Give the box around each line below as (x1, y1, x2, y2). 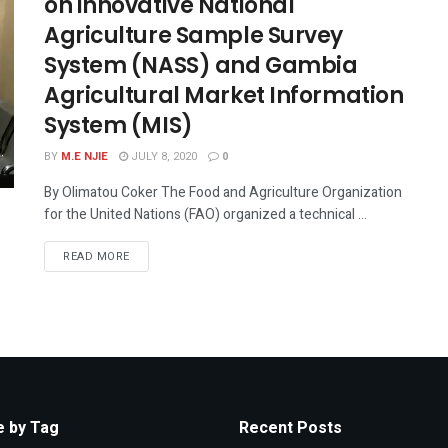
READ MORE (63, 248, 130, 265)
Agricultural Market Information (44, 80, 404, 111)
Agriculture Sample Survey (44, 20, 343, 51)
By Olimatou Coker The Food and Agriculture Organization (44, 182, 402, 203)
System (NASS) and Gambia (44, 50, 358, 81)
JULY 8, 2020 (128, 148, 197, 165)
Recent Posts (239, 416, 342, 440)
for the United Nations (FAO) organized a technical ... (44, 204, 367, 225)
